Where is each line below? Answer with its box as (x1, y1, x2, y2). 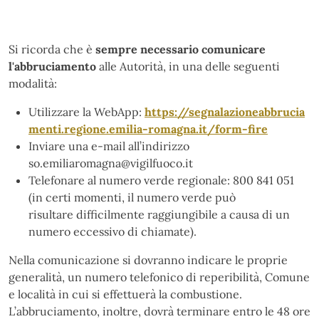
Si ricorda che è (9, 41, 95, 56)
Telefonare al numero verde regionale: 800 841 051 (28, 172, 294, 187)
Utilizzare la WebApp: (28, 104, 145, 119)
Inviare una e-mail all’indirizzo (28, 138, 189, 153)
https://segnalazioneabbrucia (145, 104, 305, 119)
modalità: (9, 75, 57, 90)
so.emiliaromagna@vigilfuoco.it (28, 155, 193, 170)
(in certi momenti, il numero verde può (28, 189, 236, 204)
